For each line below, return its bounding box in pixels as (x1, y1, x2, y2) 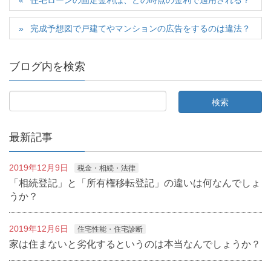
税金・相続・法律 (77, 164, 135, 173)
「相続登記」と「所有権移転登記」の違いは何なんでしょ (9, 178, 261, 189)
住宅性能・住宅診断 (77, 225, 143, 234)
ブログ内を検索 (9, 60, 85, 73)
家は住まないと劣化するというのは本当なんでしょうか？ (9, 239, 261, 250)
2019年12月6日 (9, 224, 68, 234)
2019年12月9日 (9, 163, 68, 173)
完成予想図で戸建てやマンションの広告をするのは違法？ (30, 24, 251, 34)
